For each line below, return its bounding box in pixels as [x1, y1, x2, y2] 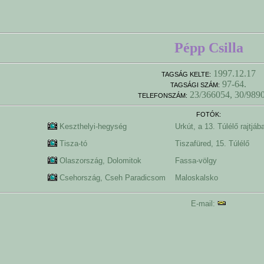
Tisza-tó [59, 139, 94, 148]
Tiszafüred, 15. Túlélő [174, 139, 256, 148]
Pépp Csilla [174, 40, 243, 55]
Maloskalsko [174, 173, 225, 182]
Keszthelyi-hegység [59, 122, 134, 131]
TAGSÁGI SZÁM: [170, 81, 220, 88]
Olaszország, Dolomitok [59, 156, 148, 165]
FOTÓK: [196, 111, 221, 118]
